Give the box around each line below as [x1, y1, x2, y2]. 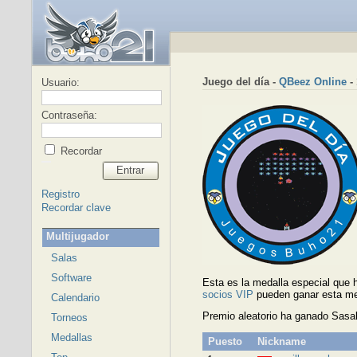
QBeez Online [278, 76, 347, 88]
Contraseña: [41, 109, 97, 121]
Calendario [50, 292, 100, 304]
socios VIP [202, 288, 253, 300]
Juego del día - [202, 76, 279, 88]
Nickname [257, 335, 306, 347]
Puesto [207, 335, 242, 347]
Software [50, 272, 92, 284]
